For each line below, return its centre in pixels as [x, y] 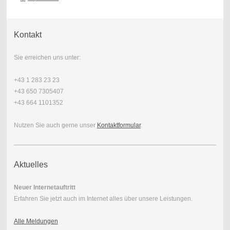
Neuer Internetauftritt [44, 188]
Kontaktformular [119, 126]
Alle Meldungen [36, 222]
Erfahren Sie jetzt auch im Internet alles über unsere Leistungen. [103, 199]
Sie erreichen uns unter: [47, 58]
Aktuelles [31, 165]
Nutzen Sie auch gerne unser [55, 126]
